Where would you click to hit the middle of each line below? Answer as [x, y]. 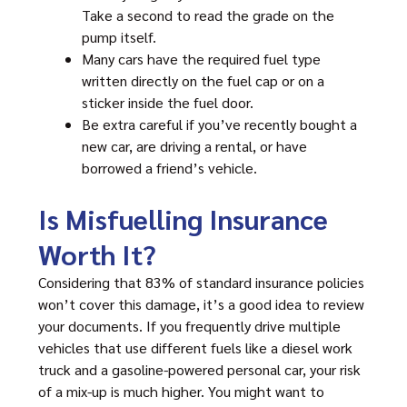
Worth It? [97, 254]
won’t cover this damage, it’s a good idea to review [201, 304]
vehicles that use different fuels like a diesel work [195, 347]
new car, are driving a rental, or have [194, 146]
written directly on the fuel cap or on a [203, 80]
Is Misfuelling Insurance [183, 218]
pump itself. [119, 37]
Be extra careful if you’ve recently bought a [219, 124]
